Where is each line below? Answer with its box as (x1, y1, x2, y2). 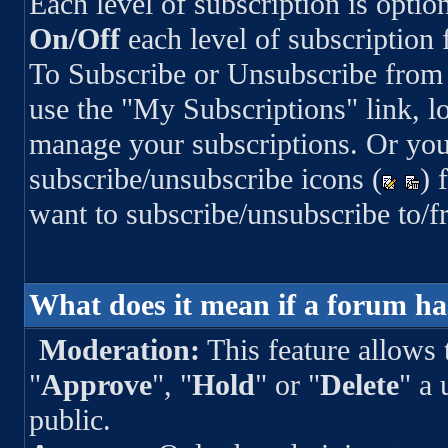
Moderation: (39, 333, 201, 367)
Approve (40, 368, 152, 402)
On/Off (28, 21, 120, 56)
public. (28, 403, 111, 437)
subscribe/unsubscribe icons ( (28, 161, 382, 196)
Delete (319, 368, 399, 402)
